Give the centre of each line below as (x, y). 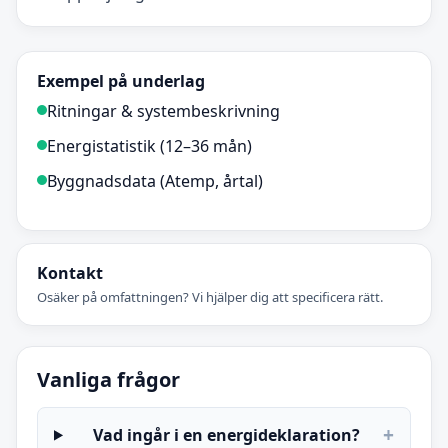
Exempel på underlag (121, 81)
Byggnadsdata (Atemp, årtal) (155, 181)
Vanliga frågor (108, 380)
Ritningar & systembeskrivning (163, 111)
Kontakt (70, 273)
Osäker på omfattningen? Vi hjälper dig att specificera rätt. (210, 297)
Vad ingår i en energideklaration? (227, 434)
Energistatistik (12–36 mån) (149, 146)
